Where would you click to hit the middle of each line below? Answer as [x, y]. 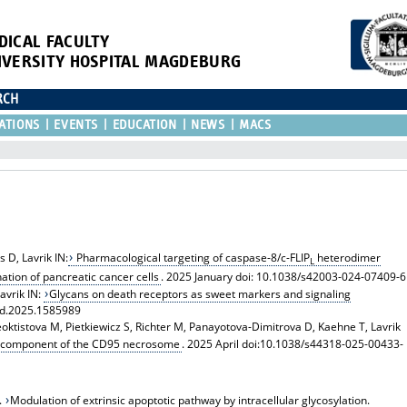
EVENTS [76, 124]
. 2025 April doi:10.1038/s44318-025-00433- [293, 344]
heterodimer [348, 257]
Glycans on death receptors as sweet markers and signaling [200, 294]
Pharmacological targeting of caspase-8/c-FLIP [192, 257]
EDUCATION [144, 124]
